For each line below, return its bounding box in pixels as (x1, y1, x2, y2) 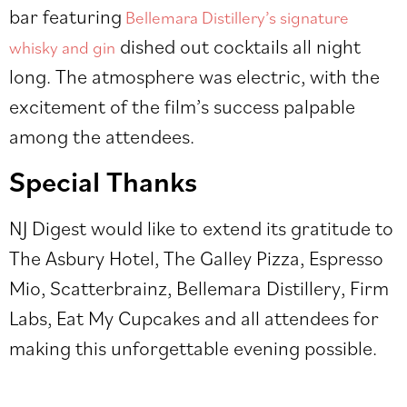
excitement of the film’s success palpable (9, 92, 355, 119)
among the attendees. (9, 122, 194, 149)
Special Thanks (9, 161, 197, 200)
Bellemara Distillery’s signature (122, 5, 349, 28)
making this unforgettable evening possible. (9, 333, 377, 361)
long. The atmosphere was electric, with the (9, 62, 380, 89)
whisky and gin (9, 35, 115, 58)
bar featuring (9, 2, 122, 29)
